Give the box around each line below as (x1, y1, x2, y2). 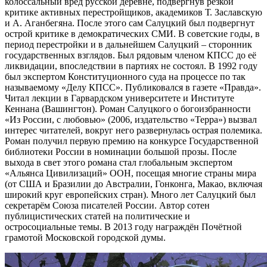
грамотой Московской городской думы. (5, 232, 166, 243)
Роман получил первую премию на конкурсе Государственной (5, 135, 259, 146)
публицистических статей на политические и (5, 210, 190, 221)
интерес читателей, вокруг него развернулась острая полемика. (5, 125, 262, 135)
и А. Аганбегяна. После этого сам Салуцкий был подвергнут (5, 17, 254, 28)
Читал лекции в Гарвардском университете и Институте (5, 92, 234, 103)
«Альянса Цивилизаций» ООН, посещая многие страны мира (5, 167, 256, 178)
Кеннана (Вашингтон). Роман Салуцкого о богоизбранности (5, 103, 251, 114)
